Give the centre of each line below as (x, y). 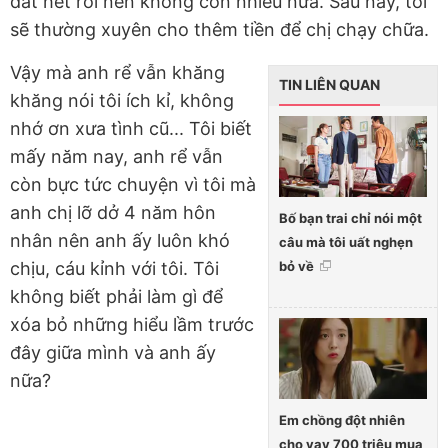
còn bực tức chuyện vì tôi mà (133, 185)
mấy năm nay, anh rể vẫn (116, 157)
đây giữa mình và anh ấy (113, 353)
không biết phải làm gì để (116, 297)
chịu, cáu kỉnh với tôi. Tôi (114, 269)
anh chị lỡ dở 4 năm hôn (113, 213)
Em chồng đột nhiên (342, 419)
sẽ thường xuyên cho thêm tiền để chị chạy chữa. (219, 30)
